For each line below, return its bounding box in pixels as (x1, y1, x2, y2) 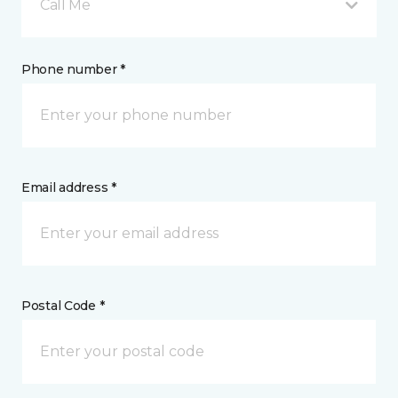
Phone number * (21, 61, 126, 77)
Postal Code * (21, 298, 105, 314)
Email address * (21, 179, 116, 195)
